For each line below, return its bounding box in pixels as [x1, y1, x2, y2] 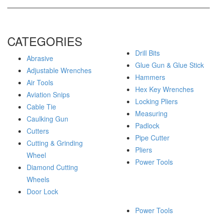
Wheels [27, 174, 49, 184]
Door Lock [27, 186, 58, 196]
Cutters [27, 126, 49, 136]
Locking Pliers [135, 96, 178, 106]
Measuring [135, 108, 168, 118]
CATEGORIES [7, 32, 82, 49]
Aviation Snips [27, 90, 70, 99]
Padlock [135, 121, 159, 130]
